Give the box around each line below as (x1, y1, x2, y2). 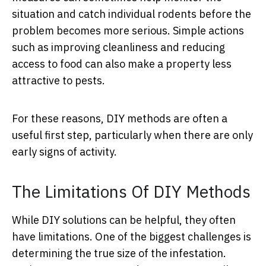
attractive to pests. (12, 74, 105, 88)
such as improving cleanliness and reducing (12, 40, 225, 55)
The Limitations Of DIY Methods (12, 180, 251, 203)
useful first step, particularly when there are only (12, 128, 253, 142)
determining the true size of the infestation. (12, 246, 226, 261)
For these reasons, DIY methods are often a (12, 112, 227, 126)
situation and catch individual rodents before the (12, 7, 251, 21)
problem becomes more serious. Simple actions (12, 24, 244, 38)
